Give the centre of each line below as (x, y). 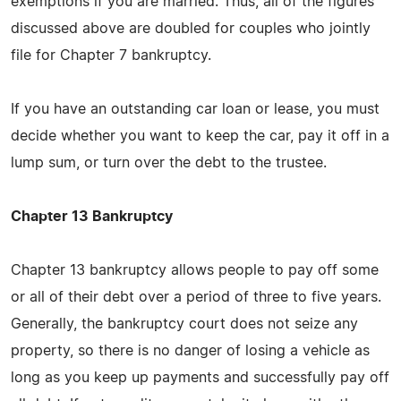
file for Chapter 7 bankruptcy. (111, 55)
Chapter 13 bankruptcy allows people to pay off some (195, 270)
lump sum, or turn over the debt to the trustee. (169, 162)
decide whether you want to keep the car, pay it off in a (200, 136)
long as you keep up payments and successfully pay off (200, 377)
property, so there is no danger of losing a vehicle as (190, 350)
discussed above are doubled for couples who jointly (191, 28)
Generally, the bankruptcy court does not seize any (184, 324)
